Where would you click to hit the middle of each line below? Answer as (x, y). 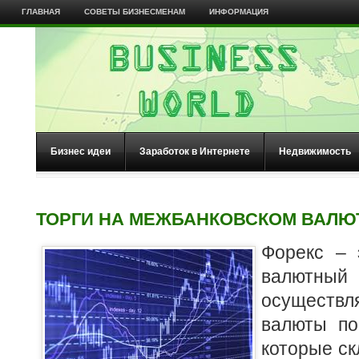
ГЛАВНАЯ (40, 12)
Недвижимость (315, 151)
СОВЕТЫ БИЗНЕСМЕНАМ (134, 12)
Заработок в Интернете (195, 151)
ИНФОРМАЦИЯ (238, 12)
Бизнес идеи (81, 151)
